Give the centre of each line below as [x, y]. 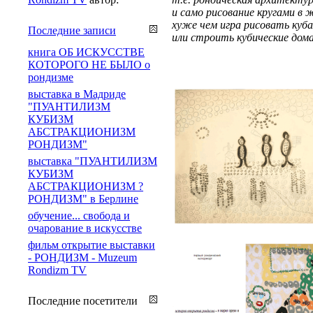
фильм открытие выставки [92, 245]
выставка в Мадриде [77, 94]
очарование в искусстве [85, 228]
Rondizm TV [57, 270]
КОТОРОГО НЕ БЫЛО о [89, 64]
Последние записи [72, 30]
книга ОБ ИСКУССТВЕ [86, 52]
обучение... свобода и [79, 215]
